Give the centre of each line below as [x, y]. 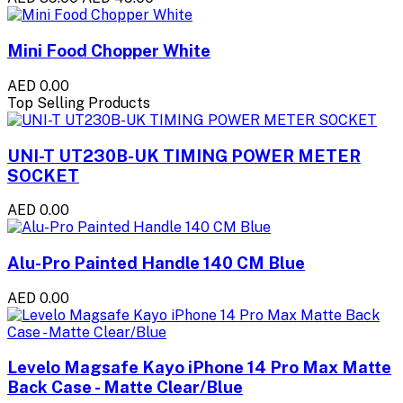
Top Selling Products [79, 103]
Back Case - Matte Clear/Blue [125, 387]
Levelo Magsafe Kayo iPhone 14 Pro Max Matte [199, 367]
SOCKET [43, 175]
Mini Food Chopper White [109, 51]
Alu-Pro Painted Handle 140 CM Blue [156, 262]
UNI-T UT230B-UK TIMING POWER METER [184, 155]
